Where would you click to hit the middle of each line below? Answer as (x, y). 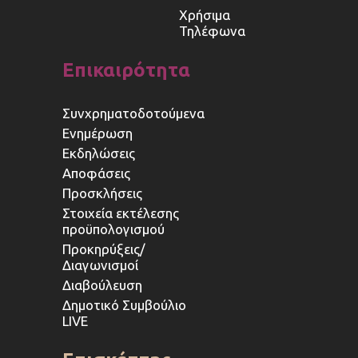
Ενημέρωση (98, 133)
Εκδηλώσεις (99, 153)
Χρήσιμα (205, 15)
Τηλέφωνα (212, 31)
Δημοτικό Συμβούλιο (125, 305)
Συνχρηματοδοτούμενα (134, 113)
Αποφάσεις (97, 173)
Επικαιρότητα (127, 70)
